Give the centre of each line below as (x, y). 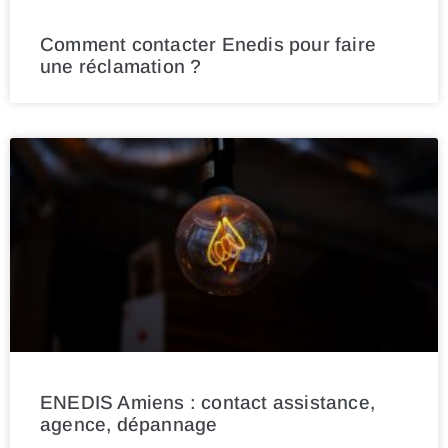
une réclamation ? (121, 67)
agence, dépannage (129, 425)
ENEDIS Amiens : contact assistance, (208, 403)
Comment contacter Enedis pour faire (208, 45)
